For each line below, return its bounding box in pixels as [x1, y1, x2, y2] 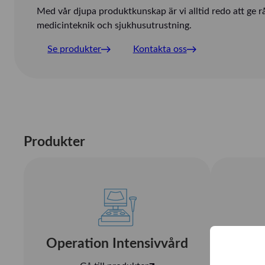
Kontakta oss [132, 44, 187, 54]
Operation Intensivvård [46, 237, 188, 250]
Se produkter [47, 44, 102, 54]
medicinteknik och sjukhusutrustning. [36, 21, 192, 31]
